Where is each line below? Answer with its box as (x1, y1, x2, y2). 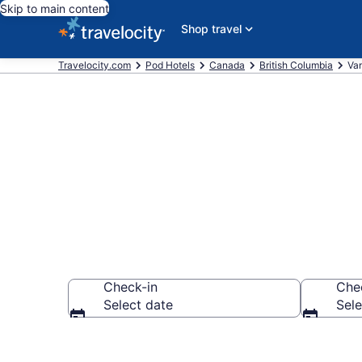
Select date (103, 297, 173, 313)
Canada (209, 59, 245, 71)
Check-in (103, 279, 158, 295)
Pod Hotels (145, 59, 195, 71)
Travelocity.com (58, 59, 131, 71)
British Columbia (259, 59, 333, 71)
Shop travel (181, 22, 242, 36)
